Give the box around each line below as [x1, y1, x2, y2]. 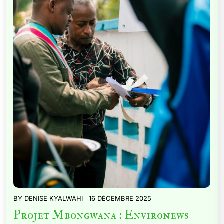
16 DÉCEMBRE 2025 [89, 194, 151, 202]
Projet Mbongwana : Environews [13, 207, 189, 223]
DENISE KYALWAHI [24, 194, 83, 202]
